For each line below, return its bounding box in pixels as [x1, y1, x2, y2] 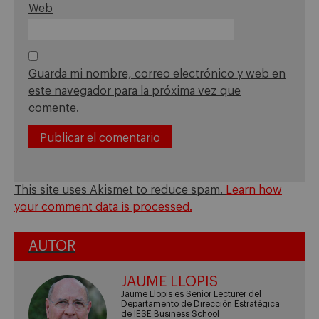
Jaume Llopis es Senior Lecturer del [121, 289, 262, 298]
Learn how [226, 184, 282, 197]
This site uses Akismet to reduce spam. [14, 184, 226, 197]
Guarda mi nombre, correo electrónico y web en [28, 68, 286, 80]
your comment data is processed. [14, 202, 192, 214]
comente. [28, 103, 79, 115]
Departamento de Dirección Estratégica [121, 299, 281, 308]
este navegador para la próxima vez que [28, 85, 241, 98]
